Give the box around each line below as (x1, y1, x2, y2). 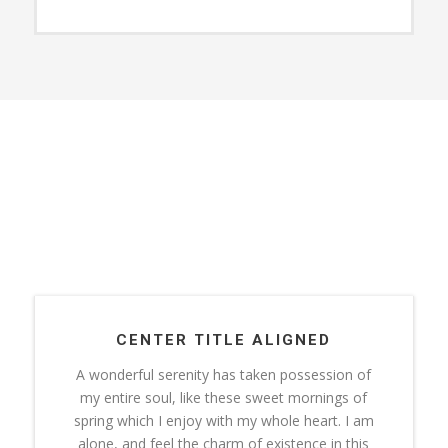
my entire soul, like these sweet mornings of (80, 387, 368, 407)
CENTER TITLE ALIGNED (116, 330, 332, 349)
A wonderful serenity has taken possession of (76, 364, 372, 384)
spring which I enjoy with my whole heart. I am (73, 410, 374, 430)
